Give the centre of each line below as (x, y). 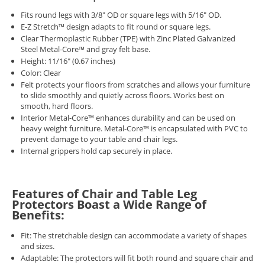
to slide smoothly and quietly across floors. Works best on (122, 96)
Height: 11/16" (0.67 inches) (68, 61)
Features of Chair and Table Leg (104, 193)
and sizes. (38, 246)
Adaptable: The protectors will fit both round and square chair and (137, 258)
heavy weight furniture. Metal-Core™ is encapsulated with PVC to (134, 129)
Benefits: (38, 215)
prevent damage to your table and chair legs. (99, 139)
